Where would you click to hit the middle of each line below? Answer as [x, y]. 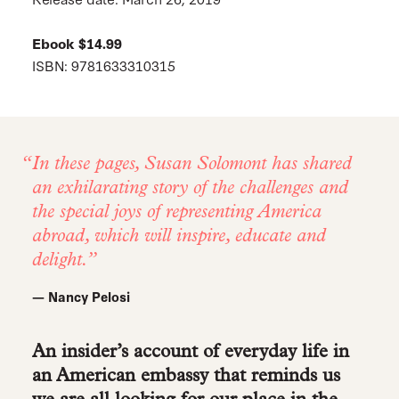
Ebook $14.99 [77, 43]
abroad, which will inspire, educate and [179, 236]
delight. [58, 261]
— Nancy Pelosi [81, 296]
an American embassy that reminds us [186, 376]
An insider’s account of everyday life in [190, 352]
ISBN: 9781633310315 [103, 65]
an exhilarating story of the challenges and [190, 188]
